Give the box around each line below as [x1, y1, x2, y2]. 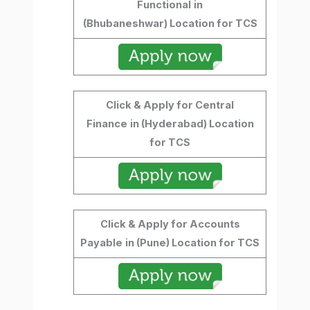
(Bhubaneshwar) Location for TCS [82, 17, 257, 30]
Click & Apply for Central [106, 99, 235, 112]
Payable [80, 237, 123, 250]
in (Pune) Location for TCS [125, 237, 260, 250]
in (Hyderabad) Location [129, 118, 254, 131]
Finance [86, 118, 127, 131]
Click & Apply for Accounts [100, 218, 240, 231]
